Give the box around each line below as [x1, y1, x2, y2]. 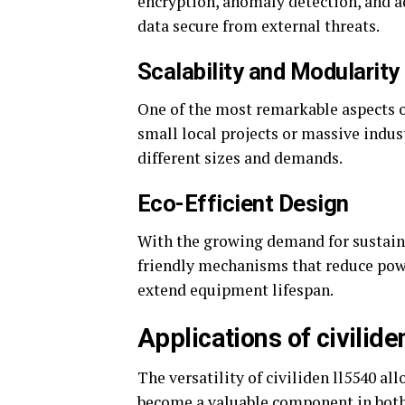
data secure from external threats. [137, 14, 380, 36]
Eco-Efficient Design [137, 189, 349, 217]
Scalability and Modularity [137, 57, 400, 85]
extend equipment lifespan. [137, 278, 334, 300]
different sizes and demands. [137, 146, 343, 168]
